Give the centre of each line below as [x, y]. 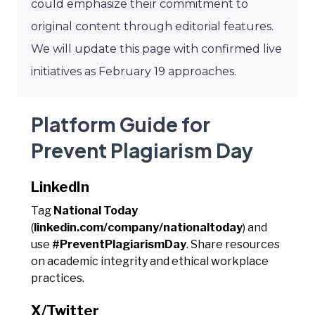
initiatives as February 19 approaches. [134, 71]
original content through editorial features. [152, 26]
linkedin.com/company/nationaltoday [138, 227]
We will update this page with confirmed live [156, 49]
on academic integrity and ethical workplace [150, 261]
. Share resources [233, 244]
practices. [58, 278]
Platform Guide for [121, 124]
